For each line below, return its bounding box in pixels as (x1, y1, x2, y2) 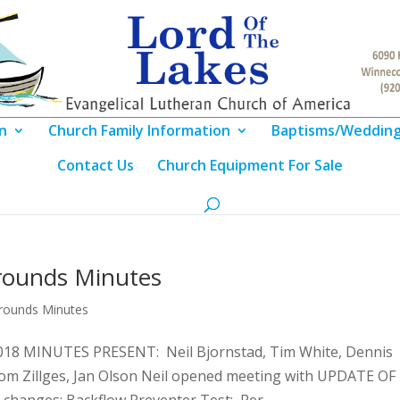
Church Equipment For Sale (157, 155, 343, 175)
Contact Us (57, 155, 134, 175)
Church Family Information (47, 121, 230, 140)
